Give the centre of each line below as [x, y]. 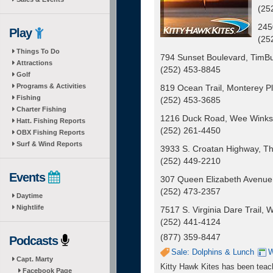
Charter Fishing [41, 109]
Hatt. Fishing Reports [51, 121]
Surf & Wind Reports [49, 144]
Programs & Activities [51, 86]
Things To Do [38, 51]
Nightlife [30, 207]
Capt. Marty [35, 259]
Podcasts [35, 241]
